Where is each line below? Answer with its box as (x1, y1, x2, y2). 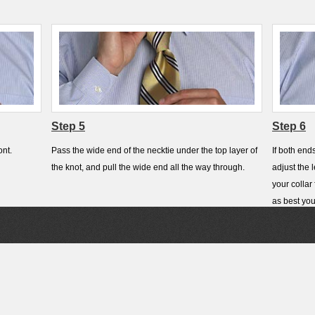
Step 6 (272, 120, 306, 132)
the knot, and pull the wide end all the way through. (51, 162, 245, 172)
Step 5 (51, 120, 85, 132)
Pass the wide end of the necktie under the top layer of (51, 146, 257, 155)
